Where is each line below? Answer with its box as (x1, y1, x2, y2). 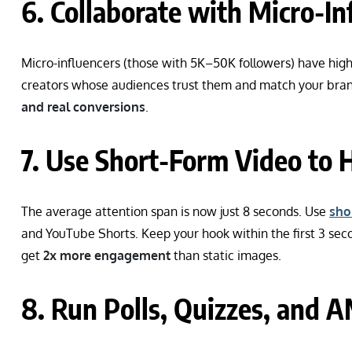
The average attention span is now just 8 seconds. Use (21, 203, 329, 219)
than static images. (170, 247, 281, 263)
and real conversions (21, 98, 145, 115)
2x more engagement (43, 247, 170, 263)
